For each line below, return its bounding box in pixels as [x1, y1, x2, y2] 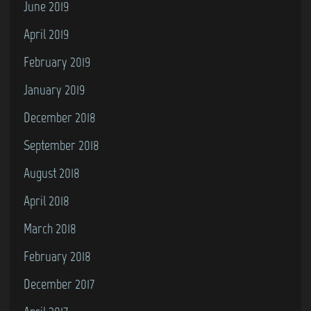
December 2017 [24, 276, 94, 292]
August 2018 [24, 165, 80, 181]
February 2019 [24, 53, 91, 70]
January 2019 [24, 81, 85, 98]
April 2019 [24, 26, 69, 42]
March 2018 [24, 220, 76, 237]
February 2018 [24, 248, 91, 264]
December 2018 [24, 109, 96, 126]
